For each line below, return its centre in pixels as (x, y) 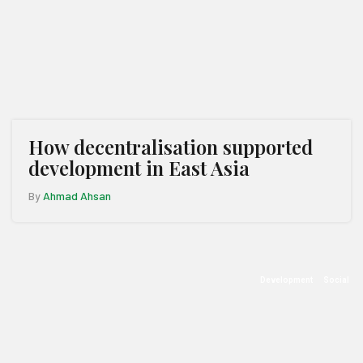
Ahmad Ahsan (77, 196)
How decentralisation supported (171, 147)
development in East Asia (139, 168)
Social (336, 280)
